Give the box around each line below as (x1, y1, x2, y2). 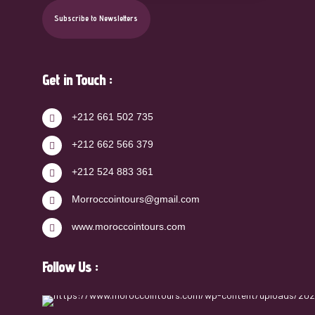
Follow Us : (42, 257, 98, 276)
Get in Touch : (42, 70, 112, 89)
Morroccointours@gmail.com (72, 193, 200, 205)
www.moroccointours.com (72, 221, 186, 233)
